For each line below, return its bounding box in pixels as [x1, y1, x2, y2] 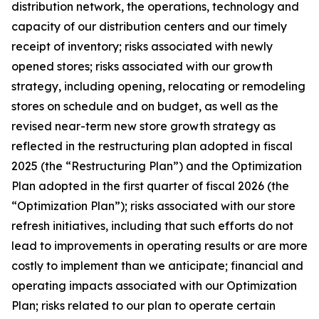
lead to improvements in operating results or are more [11, 239, 308, 253]
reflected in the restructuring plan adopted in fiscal [11, 139, 293, 153]
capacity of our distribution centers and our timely [11, 19, 287, 33]
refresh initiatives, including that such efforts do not [11, 219, 293, 233]
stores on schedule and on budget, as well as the [11, 99, 278, 113]
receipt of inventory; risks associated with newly [11, 39, 273, 53]
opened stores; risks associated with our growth [11, 59, 273, 73]
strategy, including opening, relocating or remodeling [11, 79, 305, 93]
